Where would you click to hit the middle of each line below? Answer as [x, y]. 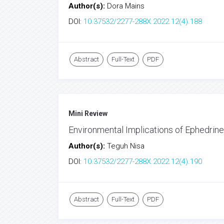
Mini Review [88, 113]
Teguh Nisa [126, 146]
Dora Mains [126, 6]
